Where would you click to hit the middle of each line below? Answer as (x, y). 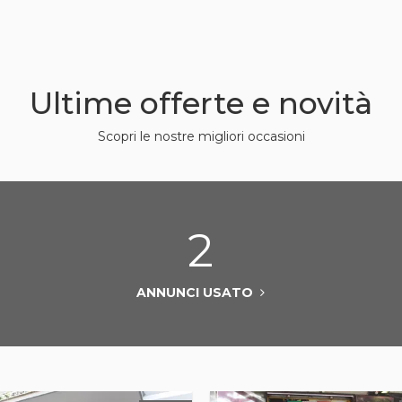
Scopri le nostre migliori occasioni (201, 136)
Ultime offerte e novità (201, 103)
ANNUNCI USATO (199, 293)
